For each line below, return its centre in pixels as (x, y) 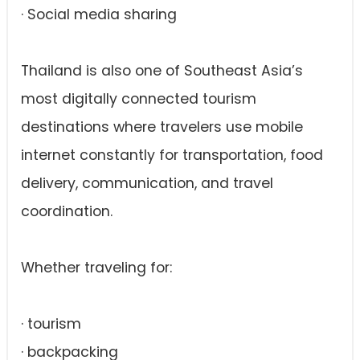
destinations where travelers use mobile (162, 127)
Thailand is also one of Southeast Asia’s (162, 71)
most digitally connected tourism (139, 99)
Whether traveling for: (96, 268)
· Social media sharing (99, 14)
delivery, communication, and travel (147, 183)
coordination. (67, 211)
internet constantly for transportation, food (172, 155)
